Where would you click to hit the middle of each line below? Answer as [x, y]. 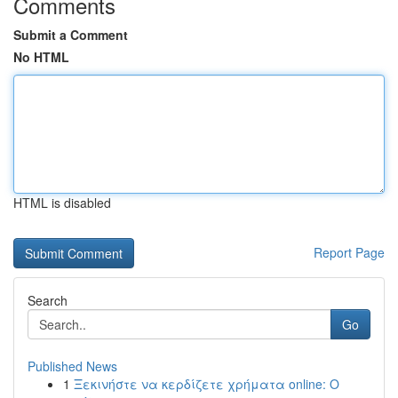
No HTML [41, 57]
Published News [72, 366]
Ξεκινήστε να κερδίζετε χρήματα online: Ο [207, 384]
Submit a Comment [71, 35]
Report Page [349, 252]
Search [48, 300]
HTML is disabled [62, 203]
